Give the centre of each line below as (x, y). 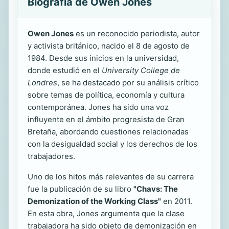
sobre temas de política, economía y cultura (106, 95)
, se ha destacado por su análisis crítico (128, 82)
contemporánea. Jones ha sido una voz (98, 107)
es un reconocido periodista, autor (137, 33)
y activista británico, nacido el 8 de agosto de (109, 45)
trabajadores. (51, 156)
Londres (42, 82)
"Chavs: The (156, 189)
